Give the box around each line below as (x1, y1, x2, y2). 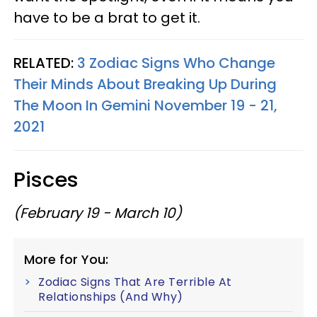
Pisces (13, 166, 79, 194)
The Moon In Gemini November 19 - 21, (13, 96, 277, 115)
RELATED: (13, 53, 77, 73)
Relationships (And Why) (38, 289, 183, 305)
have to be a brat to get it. (13, 8, 200, 28)
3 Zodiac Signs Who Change (77, 53, 275, 73)
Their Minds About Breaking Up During (13, 74, 277, 94)
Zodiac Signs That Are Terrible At (38, 274, 232, 290)
